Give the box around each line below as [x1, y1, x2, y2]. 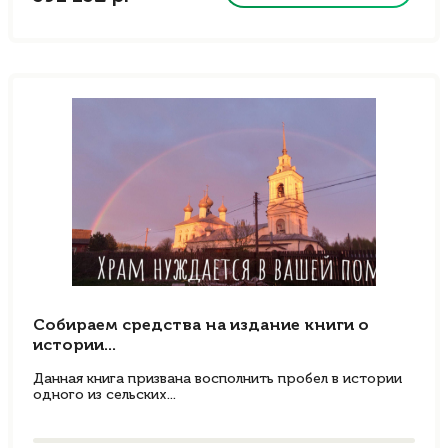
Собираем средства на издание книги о [33, 318, 369, 334]
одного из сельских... [33, 388, 176, 402]
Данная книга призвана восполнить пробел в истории [33, 372, 402, 386]
